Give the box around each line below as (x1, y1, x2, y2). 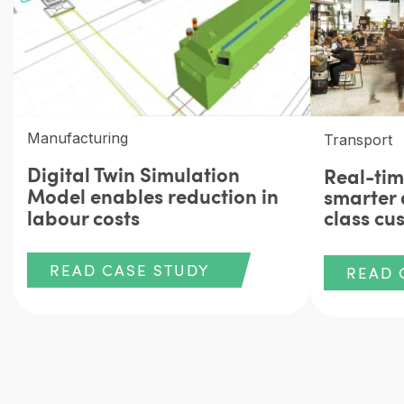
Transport (324, 130, 392, 149)
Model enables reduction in (27, 180, 279, 209)
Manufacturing (27, 128, 128, 147)
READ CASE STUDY (50, 259, 210, 280)
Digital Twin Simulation (27, 159, 240, 188)
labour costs (27, 202, 140, 231)
